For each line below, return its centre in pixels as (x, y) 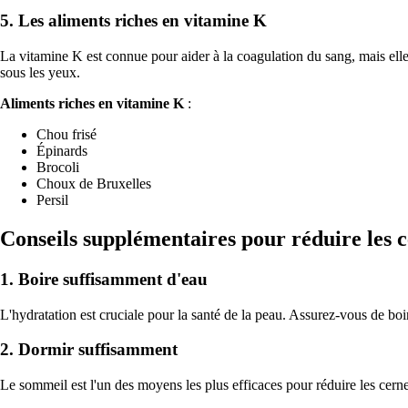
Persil (52, 200)
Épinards (62, 151)
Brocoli (58, 168)
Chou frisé (66, 135)
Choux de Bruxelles (94, 184)
